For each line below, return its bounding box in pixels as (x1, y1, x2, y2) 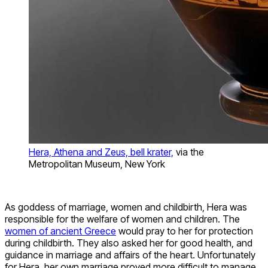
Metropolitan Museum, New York (29, 157, 165, 170)
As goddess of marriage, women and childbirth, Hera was (5, 200, 247, 213)
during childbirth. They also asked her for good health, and (5, 236, 252, 249)
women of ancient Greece (5, 224, 116, 237)
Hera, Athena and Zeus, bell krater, (29, 145, 173, 158)
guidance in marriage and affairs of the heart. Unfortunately (5, 248, 255, 261)
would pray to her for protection (116, 224, 253, 237)
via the (173, 145, 204, 158)
